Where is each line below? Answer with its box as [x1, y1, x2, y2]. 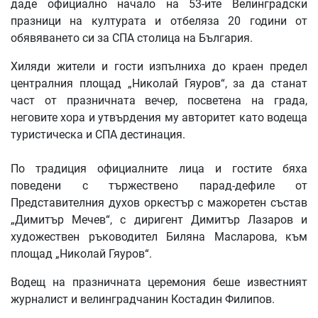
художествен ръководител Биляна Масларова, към [11, 230, 307, 244]
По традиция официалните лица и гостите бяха [11, 162, 307, 176]
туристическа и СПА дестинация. [11, 128, 185, 142]
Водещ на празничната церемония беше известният [11, 275, 307, 290]
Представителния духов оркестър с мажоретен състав [11, 196, 307, 210]
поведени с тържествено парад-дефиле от [11, 179, 307, 193]
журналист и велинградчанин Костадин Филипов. [11, 292, 275, 307]
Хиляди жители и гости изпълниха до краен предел [11, 60, 307, 74]
